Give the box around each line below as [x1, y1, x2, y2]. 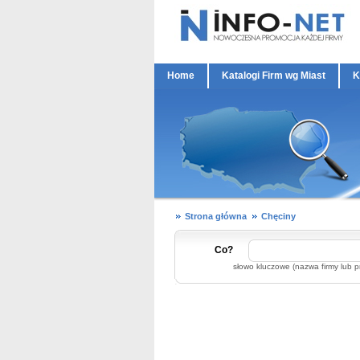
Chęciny [261, 211, 296, 221]
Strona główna [185, 211, 247, 221]
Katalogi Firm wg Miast [222, 70, 325, 81]
